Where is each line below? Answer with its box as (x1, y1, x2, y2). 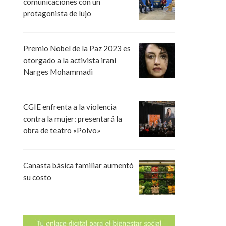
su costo (23, 173, 51, 182)
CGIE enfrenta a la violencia (23, 102, 117, 112)
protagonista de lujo (23, 8, 91, 18)
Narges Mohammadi (23, 67, 93, 76)
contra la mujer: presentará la (23, 114, 122, 124)
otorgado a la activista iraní (23, 55, 116, 65)
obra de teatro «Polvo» (23, 126, 101, 135)
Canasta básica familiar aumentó (23, 161, 134, 171)
